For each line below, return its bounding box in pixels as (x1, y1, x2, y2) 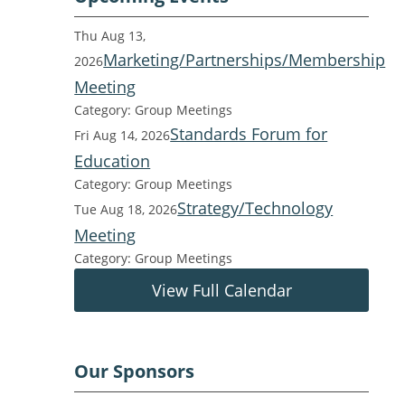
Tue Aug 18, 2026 (74, 201, 178, 218)
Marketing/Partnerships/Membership (103, 49, 386, 71)
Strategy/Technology (177, 197, 334, 219)
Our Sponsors (74, 359, 195, 383)
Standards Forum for (170, 123, 328, 145)
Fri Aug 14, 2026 (74, 127, 171, 144)
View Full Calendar (151, 279, 292, 301)
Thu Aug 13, (74, 27, 146, 44)
